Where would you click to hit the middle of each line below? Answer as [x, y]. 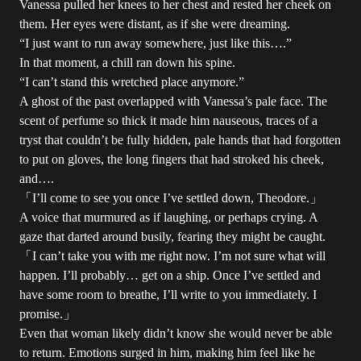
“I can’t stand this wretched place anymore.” [132, 82]
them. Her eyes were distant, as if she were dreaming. [155, 24]
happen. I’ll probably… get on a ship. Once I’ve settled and [170, 275]
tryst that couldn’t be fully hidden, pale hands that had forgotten [180, 140]
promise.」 [48, 314]
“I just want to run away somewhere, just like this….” [156, 43]
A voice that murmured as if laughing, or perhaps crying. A [168, 217]
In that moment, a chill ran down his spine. [127, 62]
